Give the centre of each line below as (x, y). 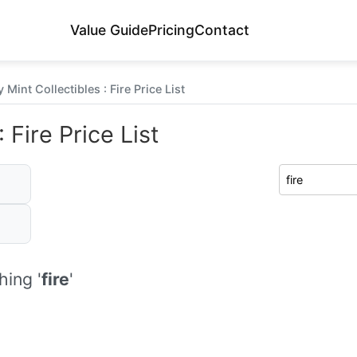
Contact (222, 30)
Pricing (171, 30)
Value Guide (109, 30)
